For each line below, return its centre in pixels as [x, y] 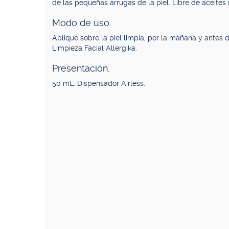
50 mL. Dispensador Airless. [99, 83]
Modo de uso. [82, 23]
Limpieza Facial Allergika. [95, 48]
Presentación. [81, 68]
